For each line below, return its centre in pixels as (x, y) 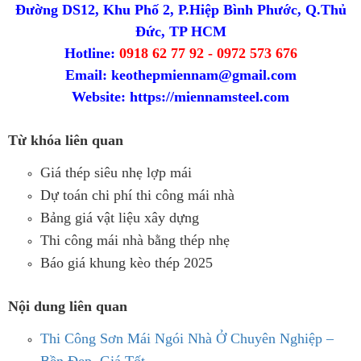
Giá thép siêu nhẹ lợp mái (116, 172)
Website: (101, 96)
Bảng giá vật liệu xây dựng (120, 217)
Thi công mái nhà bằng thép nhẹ (135, 240)
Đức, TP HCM (180, 31)
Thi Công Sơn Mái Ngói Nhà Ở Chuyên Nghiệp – (187, 338)
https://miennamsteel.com (210, 96)
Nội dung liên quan (68, 306)
